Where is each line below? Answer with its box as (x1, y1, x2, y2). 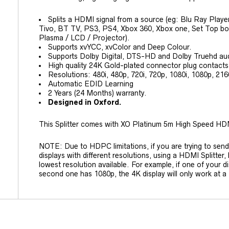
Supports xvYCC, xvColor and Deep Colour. (48, 42, 192, 51)
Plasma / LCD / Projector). (39, 33, 130, 42)
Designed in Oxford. (48, 98, 121, 106)
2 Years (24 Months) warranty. (48, 88, 147, 97)
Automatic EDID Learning (48, 79, 133, 88)
